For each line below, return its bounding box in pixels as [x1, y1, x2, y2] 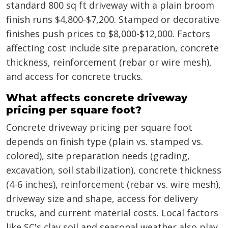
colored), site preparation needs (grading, [6, 150, 190, 162]
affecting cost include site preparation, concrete [6, 42, 219, 54]
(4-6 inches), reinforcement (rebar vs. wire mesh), [6, 178, 221, 191]
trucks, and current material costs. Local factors [6, 207, 218, 219]
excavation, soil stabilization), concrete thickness [6, 164, 221, 177]
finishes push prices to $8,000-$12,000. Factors [6, 27, 210, 40]
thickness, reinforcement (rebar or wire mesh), [6, 56, 212, 69]
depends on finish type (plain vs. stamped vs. [6, 135, 203, 148]
